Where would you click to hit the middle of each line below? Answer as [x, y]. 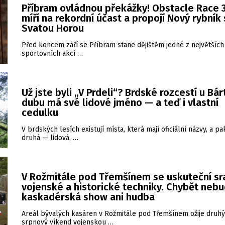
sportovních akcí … [52, 53]
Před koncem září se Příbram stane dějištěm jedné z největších [123, 45]
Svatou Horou [53, 28]
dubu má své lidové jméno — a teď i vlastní [120, 102]
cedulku [40, 113]
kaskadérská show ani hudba [88, 197]
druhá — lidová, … [50, 138]
